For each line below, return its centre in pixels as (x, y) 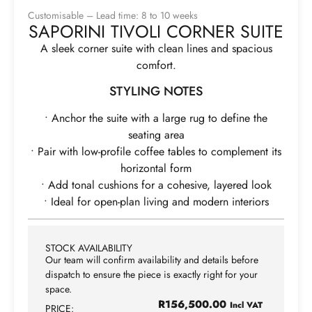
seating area (156, 134)
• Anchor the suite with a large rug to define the (156, 118)
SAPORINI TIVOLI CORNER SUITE (156, 32)
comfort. (156, 65)
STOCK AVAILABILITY (89, 248)
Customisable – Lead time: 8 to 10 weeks (113, 16)
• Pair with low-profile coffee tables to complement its (156, 151)
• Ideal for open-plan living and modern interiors (156, 201)
